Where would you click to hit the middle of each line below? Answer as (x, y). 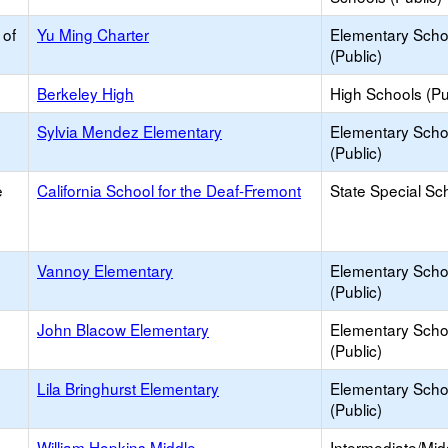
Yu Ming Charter (93, 34)
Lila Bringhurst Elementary (128, 388)
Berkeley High (85, 93)
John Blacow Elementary (123, 329)
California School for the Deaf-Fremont (169, 190)
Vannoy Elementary (105, 270)
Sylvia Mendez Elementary (129, 131)
